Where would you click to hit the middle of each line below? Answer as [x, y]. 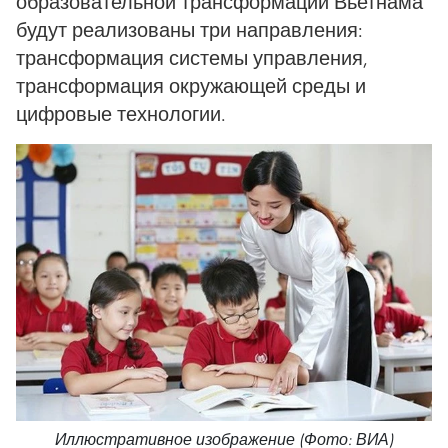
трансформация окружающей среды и [191, 85]
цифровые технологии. [121, 113]
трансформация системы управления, [192, 57]
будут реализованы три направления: [189, 29]
